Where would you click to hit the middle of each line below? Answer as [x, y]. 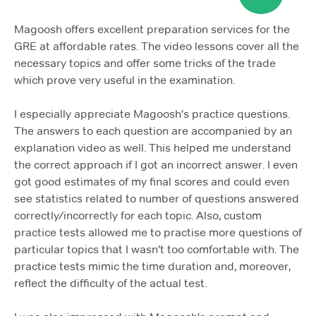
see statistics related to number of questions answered [157, 198]
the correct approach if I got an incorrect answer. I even [156, 164]
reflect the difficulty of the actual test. [110, 283]
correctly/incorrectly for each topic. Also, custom [138, 215]
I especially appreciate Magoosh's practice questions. [152, 114]
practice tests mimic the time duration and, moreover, [152, 266]
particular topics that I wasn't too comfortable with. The [157, 249]
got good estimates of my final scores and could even [152, 181]
